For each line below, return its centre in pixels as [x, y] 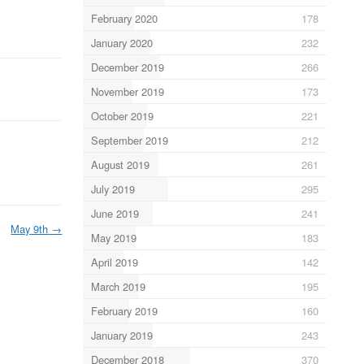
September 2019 [129, 140]
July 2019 [113, 188]
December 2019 [127, 67]
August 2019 [120, 164]
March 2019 [118, 286]
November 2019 [127, 91]
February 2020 [124, 18]
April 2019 [114, 262]
